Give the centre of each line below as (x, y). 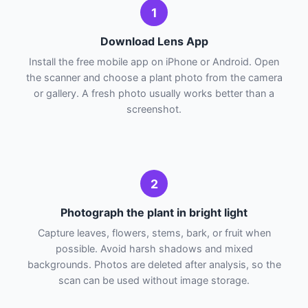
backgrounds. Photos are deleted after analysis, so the (154, 265)
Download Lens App (154, 42)
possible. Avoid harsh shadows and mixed (154, 249)
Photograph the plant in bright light (154, 213)
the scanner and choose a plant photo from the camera (154, 78)
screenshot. (154, 109)
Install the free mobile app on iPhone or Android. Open (154, 62)
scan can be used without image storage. (154, 280)
